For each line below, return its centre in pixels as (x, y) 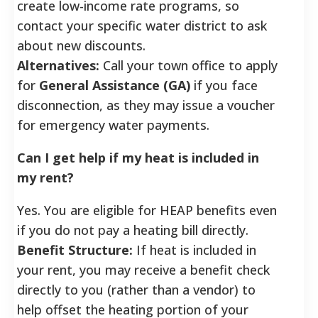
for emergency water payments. (113, 125)
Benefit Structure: (75, 250)
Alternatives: (58, 65)
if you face (224, 85)
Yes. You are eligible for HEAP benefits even (147, 210)
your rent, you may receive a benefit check (143, 269)
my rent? (45, 177)
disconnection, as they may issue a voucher (146, 105)
